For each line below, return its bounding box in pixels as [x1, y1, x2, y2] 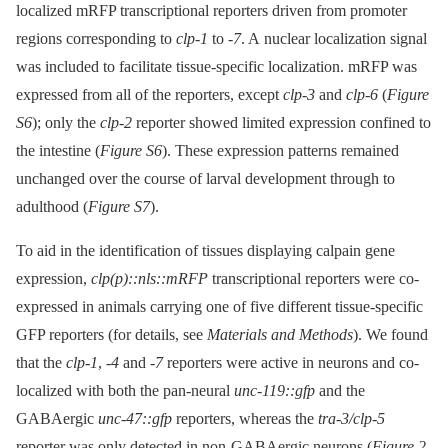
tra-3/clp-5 [318, 410, 385, 428]
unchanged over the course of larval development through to [16, 170, 395, 188]
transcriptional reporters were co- [208, 270, 419, 288]
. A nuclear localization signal [241, 30, 427, 48]
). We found [353, 326, 428, 344]
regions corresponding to [16, 30, 176, 48]
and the [315, 382, 365, 400]
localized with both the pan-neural [16, 382, 234, 400]
